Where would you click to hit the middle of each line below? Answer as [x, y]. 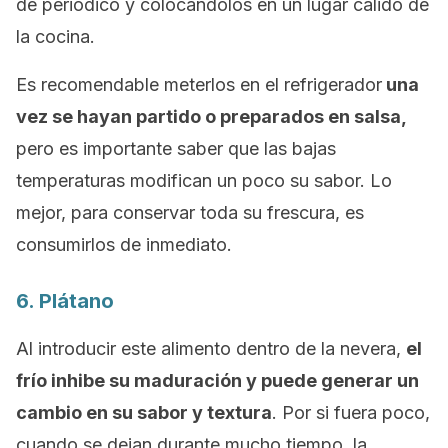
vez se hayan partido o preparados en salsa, [211, 116]
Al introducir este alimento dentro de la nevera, [211, 348]
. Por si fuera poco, [351, 412]
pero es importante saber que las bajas [176, 148]
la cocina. [55, 36]
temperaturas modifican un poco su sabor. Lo [204, 180]
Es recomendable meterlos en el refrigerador [199, 84]
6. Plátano [65, 301]
